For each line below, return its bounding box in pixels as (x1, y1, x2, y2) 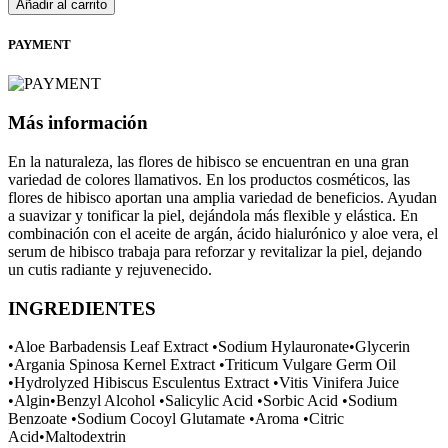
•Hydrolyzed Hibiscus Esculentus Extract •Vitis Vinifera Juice (8, 374, 399, 392)
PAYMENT (8, 37, 71, 53)
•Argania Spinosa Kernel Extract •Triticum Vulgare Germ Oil (8, 356, 396, 374)
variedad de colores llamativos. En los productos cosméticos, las (8, 170, 410, 188)
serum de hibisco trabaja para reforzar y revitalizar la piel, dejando (8, 242, 422, 260)
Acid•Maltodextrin (8, 428, 126, 446)
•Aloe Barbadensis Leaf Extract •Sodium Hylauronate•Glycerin (8, 338, 410, 356)
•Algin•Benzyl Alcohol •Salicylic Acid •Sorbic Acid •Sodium (8, 392, 397, 410)
